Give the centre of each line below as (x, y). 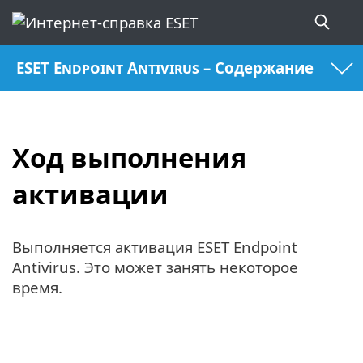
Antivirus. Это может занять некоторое (155, 267)
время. (37, 288)
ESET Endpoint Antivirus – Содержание (165, 68)
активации (90, 194)
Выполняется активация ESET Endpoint (155, 247)
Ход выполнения (129, 157)
